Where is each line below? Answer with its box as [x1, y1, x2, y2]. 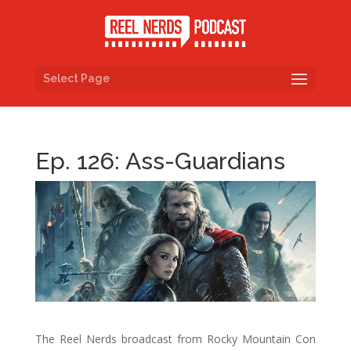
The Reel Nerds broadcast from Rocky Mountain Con [34, 331, 317, 346]
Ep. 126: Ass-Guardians [34, 147, 285, 175]
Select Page [42, 71, 110, 85]
